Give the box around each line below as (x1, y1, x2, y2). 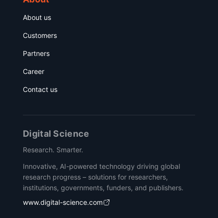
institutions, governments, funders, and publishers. (23, 183, 183, 192)
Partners (23, 49, 50, 57)
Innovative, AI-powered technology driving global (23, 162, 180, 170)
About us (23, 13, 51, 21)
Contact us (23, 85, 57, 93)
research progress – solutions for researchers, (23, 172, 168, 181)
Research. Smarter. (23, 145, 83, 154)
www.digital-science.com (23, 198, 103, 206)
